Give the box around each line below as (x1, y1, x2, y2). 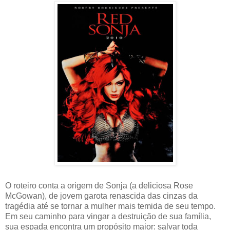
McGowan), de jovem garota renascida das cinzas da (5, 191, 198, 201)
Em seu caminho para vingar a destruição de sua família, (5, 212, 211, 221)
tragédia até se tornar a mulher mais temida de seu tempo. (5, 202, 216, 211)
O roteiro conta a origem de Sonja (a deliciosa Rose (5, 181, 193, 190)
